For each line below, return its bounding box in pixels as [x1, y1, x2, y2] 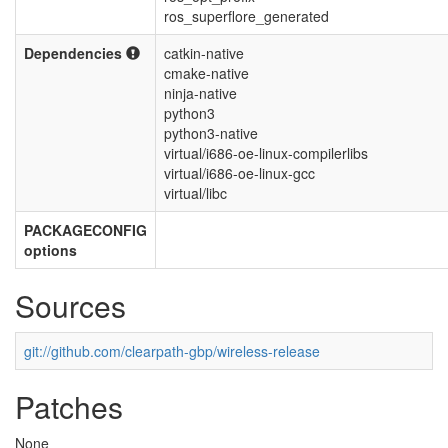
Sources [15, 284, 126, 327]
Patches [15, 385, 123, 428]
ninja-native [164, 83, 237, 103]
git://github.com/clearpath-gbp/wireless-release [24, 341, 320, 361]
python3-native [164, 123, 258, 143]
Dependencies [24, 43, 126, 63]
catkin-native [164, 43, 244, 63]
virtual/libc [164, 183, 227, 203]
